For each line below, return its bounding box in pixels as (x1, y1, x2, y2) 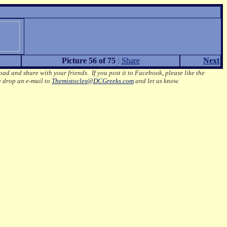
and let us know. (134, 77, 179, 85)
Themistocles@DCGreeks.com (52, 77, 134, 85)
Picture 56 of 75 (61, 56, 116, 65)
